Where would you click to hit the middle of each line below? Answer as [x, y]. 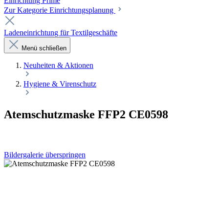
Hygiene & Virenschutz [60, 84]
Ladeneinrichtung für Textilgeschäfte [61, 33]
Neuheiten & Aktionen [58, 65]
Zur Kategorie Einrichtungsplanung [60, 10]
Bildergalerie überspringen [45, 154]
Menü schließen [44, 48]
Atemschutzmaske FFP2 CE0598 [86, 114]
